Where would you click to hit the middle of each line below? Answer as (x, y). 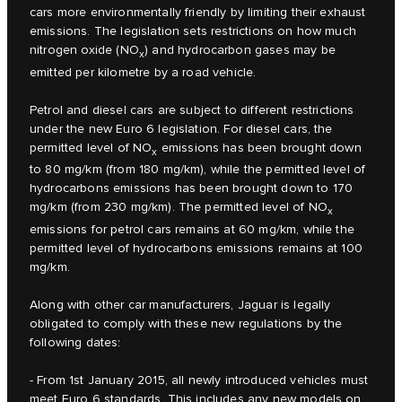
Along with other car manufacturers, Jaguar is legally (180, 306)
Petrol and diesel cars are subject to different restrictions (192, 110)
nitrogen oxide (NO (84, 50)
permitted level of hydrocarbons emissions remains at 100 (196, 249)
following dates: (75, 343)
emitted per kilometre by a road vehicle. (143, 72)
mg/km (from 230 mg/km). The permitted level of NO (179, 208)
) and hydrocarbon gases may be (240, 50)
